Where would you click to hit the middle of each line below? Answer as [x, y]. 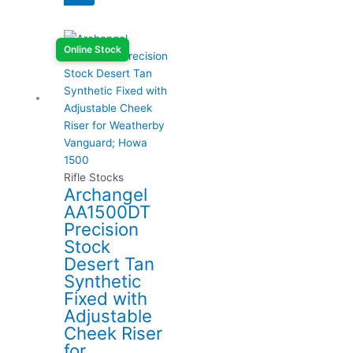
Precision [102, 229]
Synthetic [103, 281]
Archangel [106, 194]
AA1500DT [108, 211]
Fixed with [106, 298]
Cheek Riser [113, 333]
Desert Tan [110, 263]
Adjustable [108, 315]
